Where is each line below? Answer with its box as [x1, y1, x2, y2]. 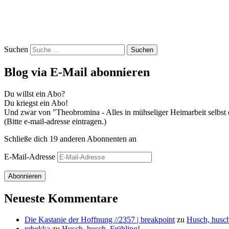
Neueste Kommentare [4, 191, 118, 205]
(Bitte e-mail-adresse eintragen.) [4, 117, 106, 126]
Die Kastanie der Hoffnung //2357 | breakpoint [25, 215, 175, 224]
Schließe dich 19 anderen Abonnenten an [4, 134, 136, 143]
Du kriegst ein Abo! [4, 98, 68, 107]
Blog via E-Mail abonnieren [4, 65, 150, 79]
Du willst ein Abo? [4, 89, 65, 98]
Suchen [4, 44, 28, 54]
